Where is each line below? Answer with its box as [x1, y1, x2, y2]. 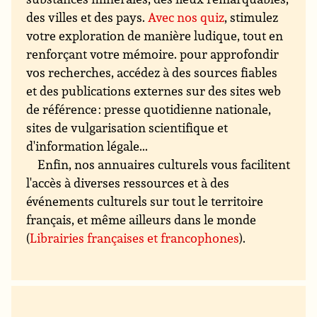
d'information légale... [26, 137, 149, 154]
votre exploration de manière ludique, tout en [26, 26, 284, 44]
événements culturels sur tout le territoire [26, 192, 264, 209]
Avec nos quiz [148, 8, 225, 25]
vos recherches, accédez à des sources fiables [26, 63, 278, 81]
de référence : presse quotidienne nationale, [26, 100, 272, 117]
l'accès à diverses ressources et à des [26, 173, 230, 191]
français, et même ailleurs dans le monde [26, 210, 257, 228]
